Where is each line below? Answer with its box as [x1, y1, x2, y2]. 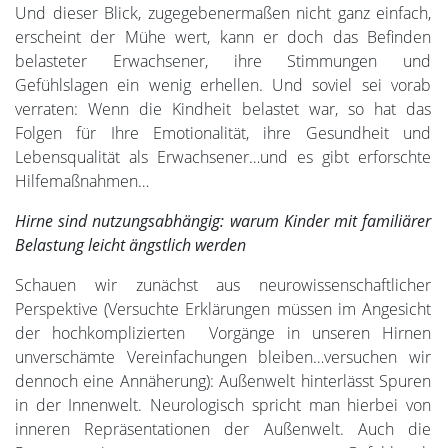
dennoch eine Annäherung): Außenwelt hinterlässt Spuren [15, 369, 431, 392]
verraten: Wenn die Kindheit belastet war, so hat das [15, 97, 431, 120]
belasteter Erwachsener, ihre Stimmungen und [15, 49, 431, 72]
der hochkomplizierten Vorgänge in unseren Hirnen [15, 321, 431, 344]
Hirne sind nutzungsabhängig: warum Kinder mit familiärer [15, 209, 431, 232]
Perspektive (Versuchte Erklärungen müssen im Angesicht [15, 297, 431, 320]
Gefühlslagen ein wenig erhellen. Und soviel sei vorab [15, 73, 431, 96]
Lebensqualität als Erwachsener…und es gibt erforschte [15, 145, 431, 168]
